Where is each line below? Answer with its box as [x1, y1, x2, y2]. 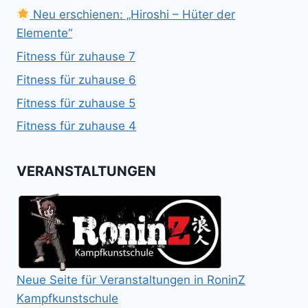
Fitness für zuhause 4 [16, 119, 136, 133]
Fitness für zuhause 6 [16, 72, 136, 87]
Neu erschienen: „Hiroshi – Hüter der [30, 8, 236, 22]
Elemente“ [16, 26, 72, 41]
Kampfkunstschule [16, 291, 118, 306]
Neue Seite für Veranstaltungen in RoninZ [16, 273, 245, 287]
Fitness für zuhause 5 [16, 96, 135, 110]
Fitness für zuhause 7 [16, 49, 135, 63]
